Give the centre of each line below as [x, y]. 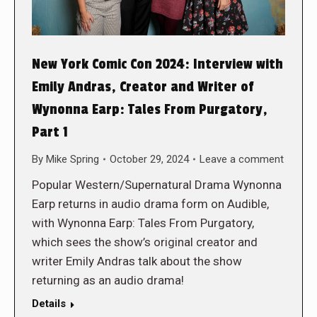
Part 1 [50, 132]
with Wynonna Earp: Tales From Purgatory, [143, 223]
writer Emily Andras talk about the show [137, 261]
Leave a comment [242, 159]
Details [49, 303]
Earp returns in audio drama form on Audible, [150, 203]
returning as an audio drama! [108, 280]
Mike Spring [73, 159]
